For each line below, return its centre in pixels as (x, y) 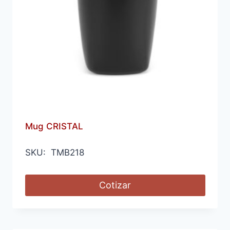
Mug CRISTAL (54, 127)
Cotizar (115, 185)
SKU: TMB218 (54, 153)
